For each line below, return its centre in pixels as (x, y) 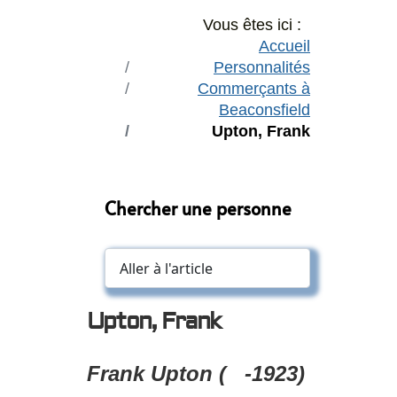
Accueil (284, 46)
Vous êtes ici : (257, 25)
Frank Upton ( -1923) (196, 374)
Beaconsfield (265, 110)
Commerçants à (254, 89)
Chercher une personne (198, 208)
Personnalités (262, 67)
